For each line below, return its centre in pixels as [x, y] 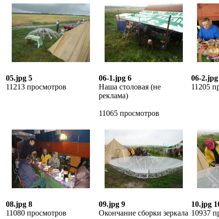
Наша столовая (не [130, 87]
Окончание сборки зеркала [143, 213]
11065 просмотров [129, 113]
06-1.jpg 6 [115, 78]
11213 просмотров [36, 87]
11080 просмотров [36, 213]
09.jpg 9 [112, 204]
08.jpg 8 [19, 204]
